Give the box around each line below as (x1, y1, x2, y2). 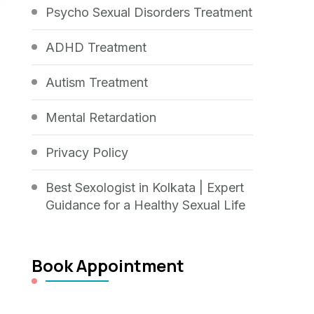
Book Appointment (32, 253, 185, 277)
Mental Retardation (46, 109, 157, 125)
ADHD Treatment (46, 39, 147, 55)
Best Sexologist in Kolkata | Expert (46, 179, 245, 195)
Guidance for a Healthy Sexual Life (46, 197, 246, 212)
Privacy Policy (46, 144, 129, 160)
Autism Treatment (46, 74, 149, 90)
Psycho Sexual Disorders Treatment (46, 4, 253, 20)
